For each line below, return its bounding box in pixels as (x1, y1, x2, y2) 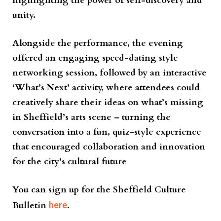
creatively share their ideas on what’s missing (12, 96, 203, 109)
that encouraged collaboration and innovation (12, 140, 205, 153)
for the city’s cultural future (12, 155, 127, 168)
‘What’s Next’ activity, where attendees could (12, 81, 200, 94)
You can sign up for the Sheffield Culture (12, 183, 186, 196)
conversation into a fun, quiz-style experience (12, 125, 201, 138)
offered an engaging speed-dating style (12, 51, 178, 64)
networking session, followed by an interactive (12, 66, 207, 79)
